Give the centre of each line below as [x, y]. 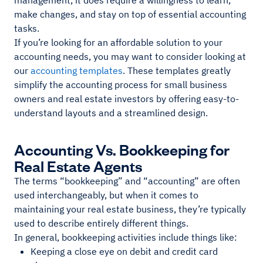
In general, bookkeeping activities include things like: [126, 237]
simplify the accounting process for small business [121, 85]
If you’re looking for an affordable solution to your [118, 43]
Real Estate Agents [78, 166]
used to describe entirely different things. [102, 223]
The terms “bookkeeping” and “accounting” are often [127, 181]
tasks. [28, 28]
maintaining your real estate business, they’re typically [130, 209]
